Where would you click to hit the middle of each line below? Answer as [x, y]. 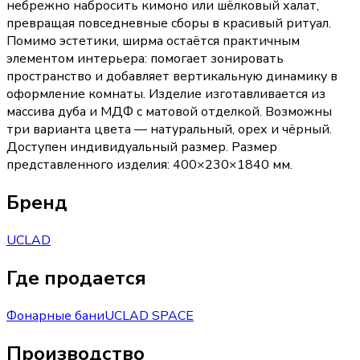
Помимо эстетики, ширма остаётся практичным [153, 41]
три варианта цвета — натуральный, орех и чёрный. [169, 130]
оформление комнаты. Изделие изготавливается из [166, 94]
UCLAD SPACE [149, 316]
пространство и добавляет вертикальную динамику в [172, 77]
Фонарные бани [55, 316]
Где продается [76, 278]
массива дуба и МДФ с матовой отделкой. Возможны [169, 112]
